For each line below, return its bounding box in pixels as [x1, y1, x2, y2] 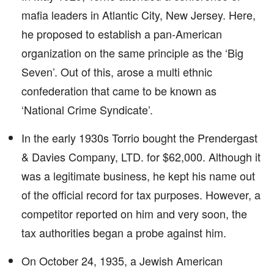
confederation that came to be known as [21, 83, 217, 98]
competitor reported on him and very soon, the [21, 206, 247, 221]
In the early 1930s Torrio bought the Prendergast [21, 130, 257, 146]
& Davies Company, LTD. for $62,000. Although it [21, 149, 261, 165]
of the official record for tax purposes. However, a [21, 187, 261, 202]
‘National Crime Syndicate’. [21, 102, 153, 117]
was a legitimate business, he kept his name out [21, 168, 255, 183]
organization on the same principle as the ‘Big [21, 45, 243, 61]
